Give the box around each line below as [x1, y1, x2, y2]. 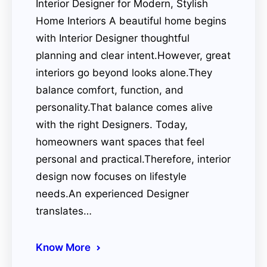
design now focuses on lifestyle [36, 170, 187, 183]
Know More [36, 241, 91, 254]
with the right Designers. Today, [36, 119, 188, 131]
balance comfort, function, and [36, 84, 184, 97]
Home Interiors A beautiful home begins [36, 15, 226, 27]
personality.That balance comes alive [36, 101, 213, 114]
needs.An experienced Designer [36, 188, 189, 200]
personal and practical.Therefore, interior [36, 153, 231, 166]
